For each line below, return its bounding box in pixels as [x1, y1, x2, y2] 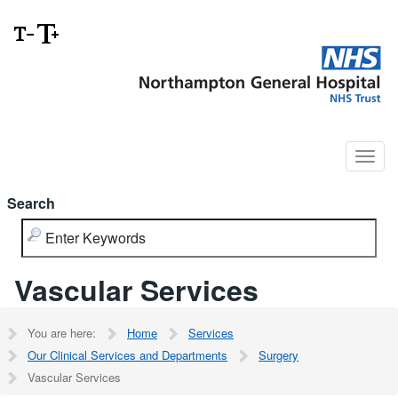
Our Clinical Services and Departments [28, 346, 227, 363]
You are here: [28, 323, 96, 341]
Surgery [259, 346, 298, 363]
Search [7, 192, 55, 213]
